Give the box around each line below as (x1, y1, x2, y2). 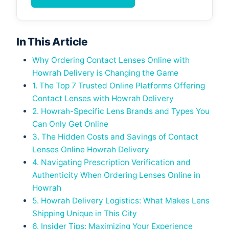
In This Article (16, 35, 88, 48)
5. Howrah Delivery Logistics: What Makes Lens (32, 196, 210, 206)
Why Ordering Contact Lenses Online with (32, 55, 190, 65)
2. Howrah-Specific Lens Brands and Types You (32, 106, 210, 117)
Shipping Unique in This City (32, 209, 137, 219)
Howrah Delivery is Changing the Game (32, 68, 178, 78)
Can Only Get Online (32, 119, 108, 129)
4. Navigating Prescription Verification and (32, 157, 191, 168)
